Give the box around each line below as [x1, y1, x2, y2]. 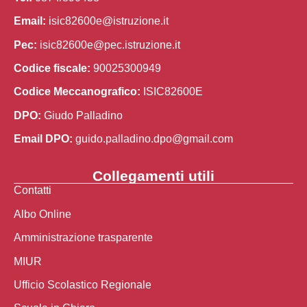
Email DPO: [14, 133, 73, 145]
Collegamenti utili [93, 168, 214, 184]
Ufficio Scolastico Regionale [14, 279, 151, 291]
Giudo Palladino [41, 109, 123, 121]
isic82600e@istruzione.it [49, 15, 169, 27]
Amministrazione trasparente [14, 232, 153, 244]
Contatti [14, 184, 51, 197]
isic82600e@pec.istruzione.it [40, 38, 180, 51]
